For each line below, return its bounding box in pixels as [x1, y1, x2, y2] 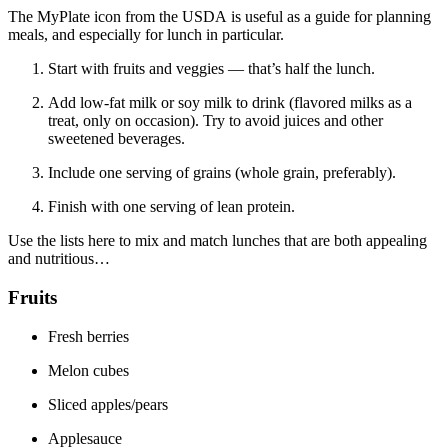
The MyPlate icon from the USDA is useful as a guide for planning [8, 8, 431, 26]
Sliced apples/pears [48, 395, 172, 413]
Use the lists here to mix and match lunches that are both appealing [8, 232, 427, 250]
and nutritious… [8, 250, 114, 268]
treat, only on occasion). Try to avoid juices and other [48, 112, 383, 130]
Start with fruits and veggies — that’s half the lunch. [48, 60, 379, 78]
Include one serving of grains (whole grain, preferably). [48, 164, 400, 182]
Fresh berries [48, 327, 133, 345]
